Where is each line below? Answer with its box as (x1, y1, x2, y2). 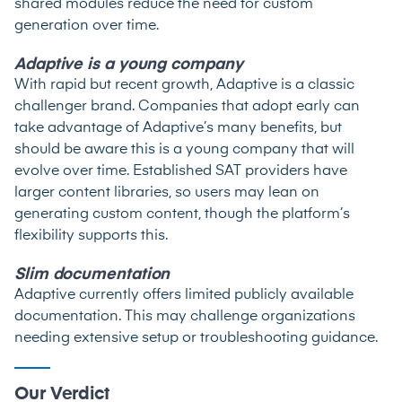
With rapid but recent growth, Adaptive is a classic (14, 78, 354, 93)
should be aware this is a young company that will (14, 143, 354, 158)
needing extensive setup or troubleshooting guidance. (14, 331, 378, 346)
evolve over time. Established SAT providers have (14, 164, 347, 179)
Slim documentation (14, 267, 170, 284)
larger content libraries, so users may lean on (14, 186, 319, 201)
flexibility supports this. (14, 229, 168, 244)
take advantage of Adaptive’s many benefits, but (14, 121, 342, 136)
